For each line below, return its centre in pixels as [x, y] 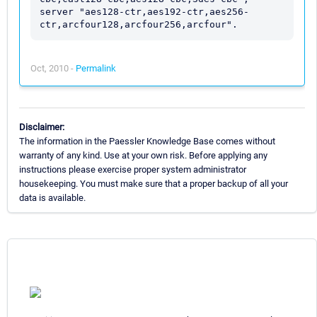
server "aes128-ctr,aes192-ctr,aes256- [144, 11]
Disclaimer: [42, 127]
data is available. [52, 197]
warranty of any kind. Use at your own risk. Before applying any [143, 155]
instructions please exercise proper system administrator [133, 169]
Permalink [96, 68]
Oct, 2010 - [53, 68]
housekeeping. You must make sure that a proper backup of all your [154, 183]
